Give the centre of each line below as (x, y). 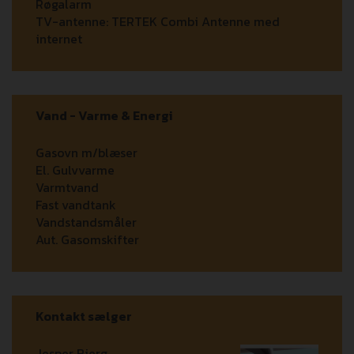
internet (59, 39)
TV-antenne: (72, 22)
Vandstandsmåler (86, 222)
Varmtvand (67, 188)
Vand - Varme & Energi (104, 116)
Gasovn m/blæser (87, 153)
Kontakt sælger (84, 316)
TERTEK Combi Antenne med (196, 22)
